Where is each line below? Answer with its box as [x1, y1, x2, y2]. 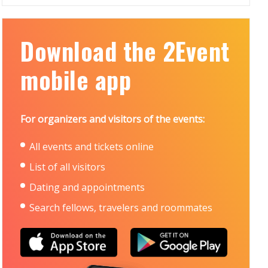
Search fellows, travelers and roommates [29, 201, 213, 214]
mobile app [20, 62, 132, 98]
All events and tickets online [29, 140, 154, 153]
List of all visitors [29, 160, 106, 173]
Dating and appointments [29, 181, 145, 194]
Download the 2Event [20, 33, 230, 69]
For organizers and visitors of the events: [20, 112, 205, 126]
